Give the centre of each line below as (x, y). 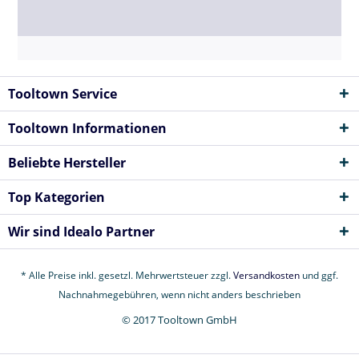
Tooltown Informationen (87, 128)
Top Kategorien (56, 197)
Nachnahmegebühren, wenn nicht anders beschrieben (179, 295)
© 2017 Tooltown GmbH (179, 320)
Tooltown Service (63, 93)
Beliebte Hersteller (67, 162)
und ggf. (319, 276)
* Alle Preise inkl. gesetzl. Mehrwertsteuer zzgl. (127, 276)
